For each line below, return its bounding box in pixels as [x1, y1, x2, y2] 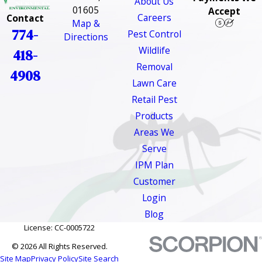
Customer [133, 175, 175, 188]
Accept [208, 5, 241, 18]
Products [135, 109, 173, 123]
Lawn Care [132, 77, 177, 90]
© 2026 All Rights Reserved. [11, 241, 108, 252]
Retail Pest [131, 93, 177, 106]
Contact [6, 12, 44, 25]
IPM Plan [135, 158, 174, 172]
